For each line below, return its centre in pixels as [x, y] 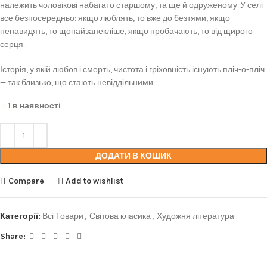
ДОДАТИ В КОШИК [133, 156]
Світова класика [120, 216]
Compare [26, 181]
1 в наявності [34, 106]
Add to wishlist [95, 181]
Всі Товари [63, 216]
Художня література [195, 216]
